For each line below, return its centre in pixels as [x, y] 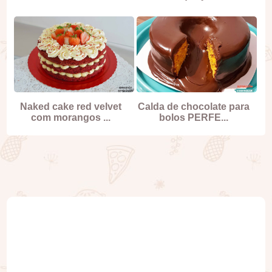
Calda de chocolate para [193, 107]
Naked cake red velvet [71, 107]
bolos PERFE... [193, 118]
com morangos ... [71, 118]
